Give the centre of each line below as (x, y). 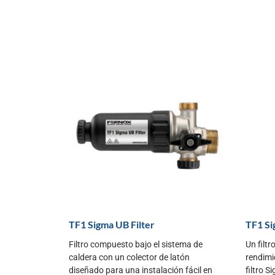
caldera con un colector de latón (129, 257)
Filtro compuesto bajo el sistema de (136, 244)
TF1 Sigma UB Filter (112, 224)
